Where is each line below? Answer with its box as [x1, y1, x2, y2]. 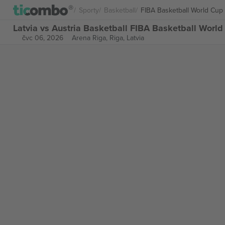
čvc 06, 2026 [22, 33, 63, 43]
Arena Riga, [71, 33, 109, 43]
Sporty [79, 5, 99, 15]
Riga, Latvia [109, 33, 144, 43]
